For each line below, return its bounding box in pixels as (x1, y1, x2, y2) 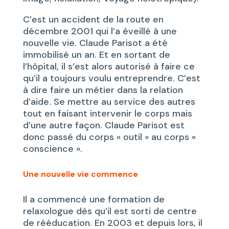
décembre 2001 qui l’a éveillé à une (22, 25, 177, 38)
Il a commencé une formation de (22, 193, 165, 206)
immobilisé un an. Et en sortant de (22, 49, 170, 61)
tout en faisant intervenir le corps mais (22, 107, 192, 120)
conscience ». (22, 143, 82, 155)
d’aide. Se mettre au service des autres (22, 96, 195, 108)
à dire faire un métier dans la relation (22, 84, 183, 97)
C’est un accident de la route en (22, 13, 164, 26)
